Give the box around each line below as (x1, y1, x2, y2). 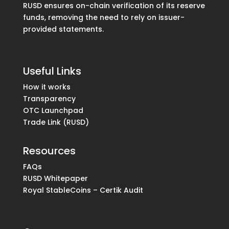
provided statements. (22, 24, 104, 35)
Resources (22, 144, 76, 158)
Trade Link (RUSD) (22, 117, 89, 128)
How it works (22, 82, 71, 93)
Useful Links (22, 64, 81, 79)
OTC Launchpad (22, 105, 83, 116)
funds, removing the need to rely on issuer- (22, 12, 185, 23)
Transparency (22, 94, 76, 104)
